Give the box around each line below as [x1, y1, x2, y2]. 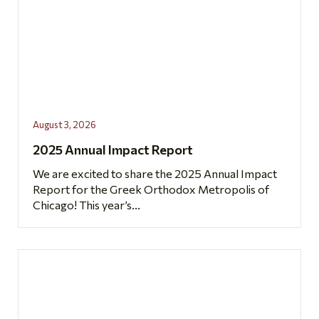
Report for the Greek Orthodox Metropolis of [33, 182, 269, 196]
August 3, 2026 [33, 118, 96, 130]
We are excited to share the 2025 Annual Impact [33, 166, 277, 180]
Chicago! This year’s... [33, 197, 140, 211]
